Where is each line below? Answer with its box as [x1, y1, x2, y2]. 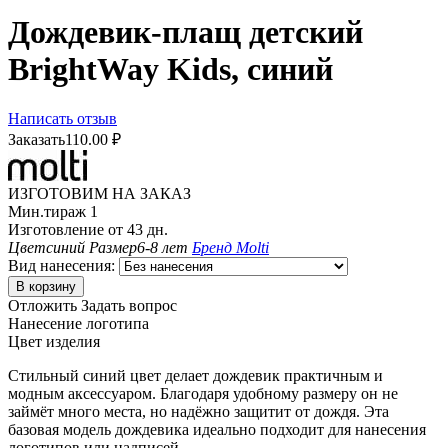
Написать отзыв [8, 109, 117, 127]
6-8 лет [137, 238, 188, 256]
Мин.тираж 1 [8, 202, 98, 220]
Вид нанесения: [8, 256, 119, 274]
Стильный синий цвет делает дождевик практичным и [8, 366, 383, 384]
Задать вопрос [81, 296, 177, 314]
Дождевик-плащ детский [8, 14, 363, 51]
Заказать [8, 130, 65, 148]
